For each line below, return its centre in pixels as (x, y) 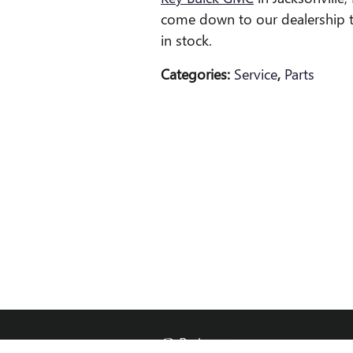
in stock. (186, 40)
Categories (194, 74)
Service (256, 74)
